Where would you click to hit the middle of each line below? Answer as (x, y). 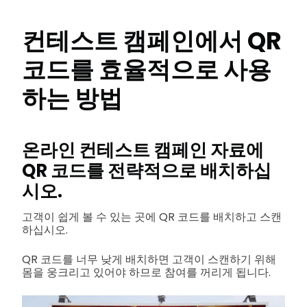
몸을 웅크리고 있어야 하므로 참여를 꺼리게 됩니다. (146, 272)
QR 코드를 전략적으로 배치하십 (147, 170)
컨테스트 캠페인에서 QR (152, 41)
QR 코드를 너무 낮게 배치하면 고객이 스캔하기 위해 (149, 259)
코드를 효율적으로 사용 (147, 70)
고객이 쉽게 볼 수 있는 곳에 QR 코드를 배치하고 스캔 (152, 217)
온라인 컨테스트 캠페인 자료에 (143, 150)
